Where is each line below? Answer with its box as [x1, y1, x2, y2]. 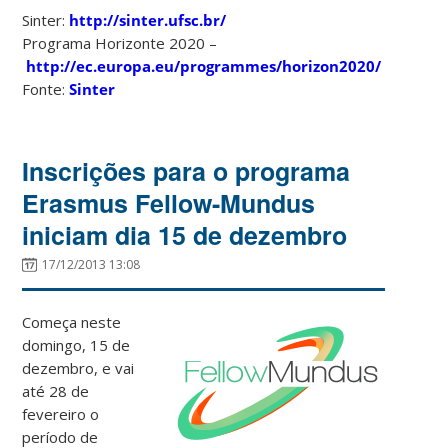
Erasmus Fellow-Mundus [22, 184, 316, 221]
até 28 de [22, 380, 90, 401]
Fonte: [22, 78, 70, 99]
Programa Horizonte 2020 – [22, 32, 218, 53]
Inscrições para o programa [22, 152, 351, 189]
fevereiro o [22, 403, 100, 424]
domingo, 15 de [22, 334, 131, 355]
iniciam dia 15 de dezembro [22, 216, 348, 253]
